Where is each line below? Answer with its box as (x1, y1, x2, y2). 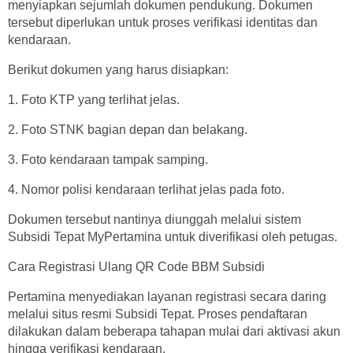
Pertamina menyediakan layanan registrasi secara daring (8, 289, 326, 303)
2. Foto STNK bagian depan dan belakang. (8, 122, 247, 136)
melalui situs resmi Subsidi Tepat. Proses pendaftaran (8, 307, 307, 321)
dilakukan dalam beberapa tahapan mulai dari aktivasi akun (8, 324, 340, 338)
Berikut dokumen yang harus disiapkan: (8, 62, 229, 76)
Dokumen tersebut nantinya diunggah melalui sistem (8, 212, 301, 226)
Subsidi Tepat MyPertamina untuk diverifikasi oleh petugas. (8, 229, 337, 243)
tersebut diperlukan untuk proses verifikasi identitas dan (8, 15, 318, 29)
